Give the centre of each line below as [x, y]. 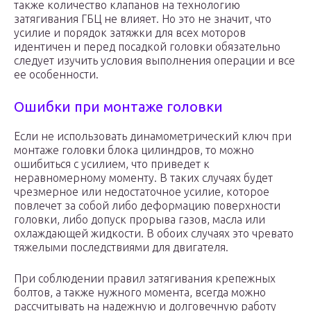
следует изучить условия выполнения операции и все [154, 61]
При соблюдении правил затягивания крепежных [145, 279]
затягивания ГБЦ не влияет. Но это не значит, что [143, 19]
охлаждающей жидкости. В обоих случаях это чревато [154, 234]
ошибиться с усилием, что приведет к [112, 164]
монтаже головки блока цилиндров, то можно [134, 150]
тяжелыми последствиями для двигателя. [121, 247]
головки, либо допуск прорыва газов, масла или [140, 220]
